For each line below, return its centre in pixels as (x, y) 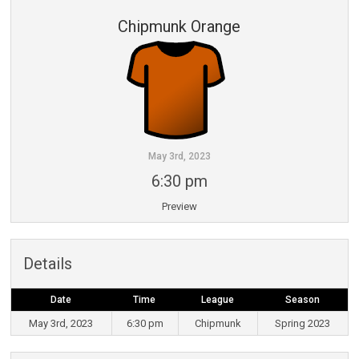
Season (302, 300)
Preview (179, 207)
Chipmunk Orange (179, 27)
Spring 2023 (303, 324)
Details (47, 264)
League (217, 300)
